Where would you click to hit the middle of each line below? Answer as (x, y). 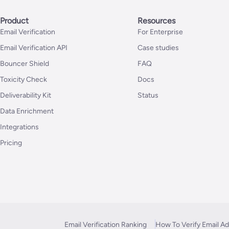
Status (148, 95)
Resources (156, 21)
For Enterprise (160, 32)
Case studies (158, 48)
